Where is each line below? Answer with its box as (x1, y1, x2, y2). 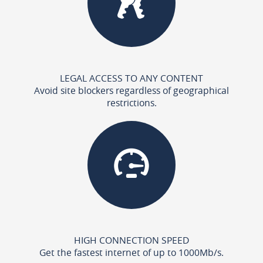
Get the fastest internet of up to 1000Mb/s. (39, 245, 224, 259)
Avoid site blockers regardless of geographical (34, 83, 229, 97)
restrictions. (106, 96, 157, 109)
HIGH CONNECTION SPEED (74, 233, 189, 247)
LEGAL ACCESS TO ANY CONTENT (60, 71, 203, 85)
